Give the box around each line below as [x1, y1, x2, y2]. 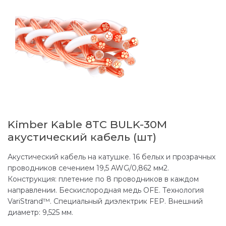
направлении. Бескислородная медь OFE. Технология [8, 186, 204, 195]
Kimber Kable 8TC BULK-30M [8, 118, 167, 131]
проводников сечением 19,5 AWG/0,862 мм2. [8, 163, 169, 173]
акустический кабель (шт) [8, 131, 156, 144]
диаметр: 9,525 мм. [8, 208, 73, 217]
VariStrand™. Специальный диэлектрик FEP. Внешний [8, 197, 203, 206]
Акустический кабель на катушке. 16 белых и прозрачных [8, 152, 215, 162]
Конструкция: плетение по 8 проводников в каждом [8, 175, 199, 184]
